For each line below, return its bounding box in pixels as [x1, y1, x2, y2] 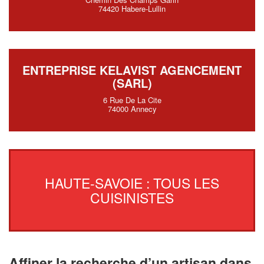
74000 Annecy [107, 103, 157, 114]
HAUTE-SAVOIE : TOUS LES [45, 173, 219, 193]
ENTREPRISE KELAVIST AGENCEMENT [22, 61, 242, 78]
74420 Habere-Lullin [98, 3, 166, 14]
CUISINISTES [90, 187, 174, 207]
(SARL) [112, 74, 152, 91]
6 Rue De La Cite [103, 94, 161, 105]
